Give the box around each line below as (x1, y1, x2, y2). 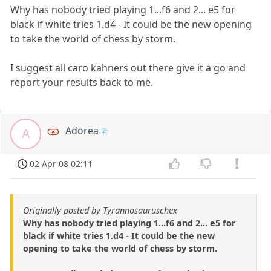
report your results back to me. (10, 76, 154, 90)
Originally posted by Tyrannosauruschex (23, 204, 177, 216)
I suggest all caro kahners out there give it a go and (10, 61, 246, 75)
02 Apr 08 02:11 (30, 158, 93, 170)
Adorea (65, 124, 99, 138)
